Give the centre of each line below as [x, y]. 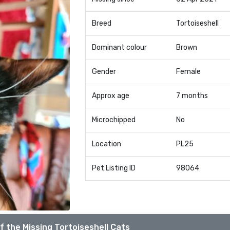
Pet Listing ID [113, 168]
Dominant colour [119, 47]
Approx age [110, 96]
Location [106, 144]
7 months [192, 96]
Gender [104, 72]
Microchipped [113, 120]
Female [188, 72]
